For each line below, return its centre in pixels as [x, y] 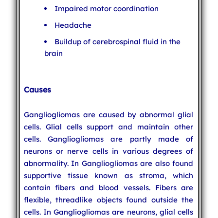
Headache [73, 25]
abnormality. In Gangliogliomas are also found [109, 163]
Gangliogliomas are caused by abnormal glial [109, 114]
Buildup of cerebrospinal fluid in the [117, 41]
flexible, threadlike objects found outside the [109, 200]
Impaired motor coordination [106, 8]
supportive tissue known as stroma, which [109, 175]
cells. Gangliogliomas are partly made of [109, 139]
